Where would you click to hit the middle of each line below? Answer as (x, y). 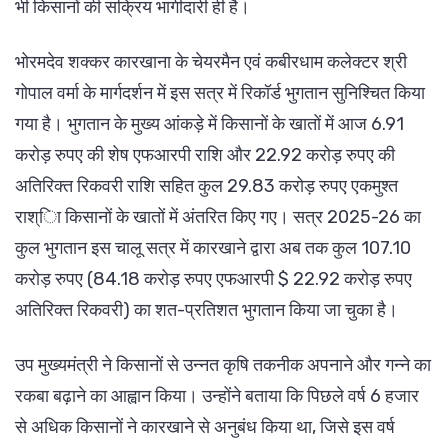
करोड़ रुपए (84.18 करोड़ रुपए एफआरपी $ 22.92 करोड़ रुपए (213, 279)
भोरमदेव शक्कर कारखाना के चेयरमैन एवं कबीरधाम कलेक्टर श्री (211, 62)
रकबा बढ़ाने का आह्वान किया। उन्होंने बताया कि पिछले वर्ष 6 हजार (217, 396)
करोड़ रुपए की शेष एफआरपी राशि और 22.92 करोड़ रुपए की (205, 155)
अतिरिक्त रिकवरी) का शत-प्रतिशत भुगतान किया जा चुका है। (206, 310)
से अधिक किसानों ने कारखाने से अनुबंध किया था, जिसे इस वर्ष (205, 427)
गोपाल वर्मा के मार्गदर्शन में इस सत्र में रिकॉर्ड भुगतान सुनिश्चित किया (220, 93)
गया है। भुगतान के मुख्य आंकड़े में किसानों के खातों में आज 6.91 (209, 124)
